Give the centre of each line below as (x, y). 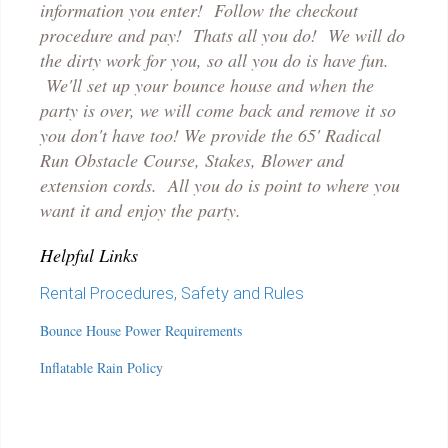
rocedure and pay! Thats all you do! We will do (227, 34)
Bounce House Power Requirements (141, 330)
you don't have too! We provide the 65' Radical (210, 134)
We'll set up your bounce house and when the (207, 84)
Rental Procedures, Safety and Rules (172, 293)
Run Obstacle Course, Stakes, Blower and (192, 159)
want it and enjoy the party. (140, 209)
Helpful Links (89, 254)
